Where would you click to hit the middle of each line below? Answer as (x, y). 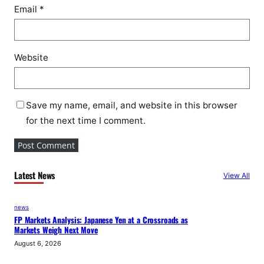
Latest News (35, 175)
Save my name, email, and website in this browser (132, 105)
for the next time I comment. (86, 121)
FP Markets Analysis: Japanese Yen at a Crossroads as (101, 220)
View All (237, 175)
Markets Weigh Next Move (56, 230)
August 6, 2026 (38, 243)
